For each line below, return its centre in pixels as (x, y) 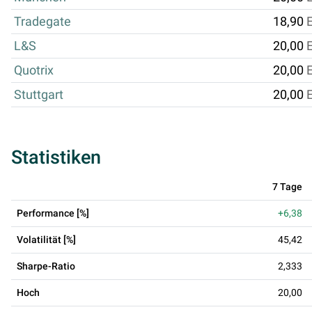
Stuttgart (39, 94)
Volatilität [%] (46, 239)
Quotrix (34, 70)
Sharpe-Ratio (46, 266)
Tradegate (42, 21)
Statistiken (56, 157)
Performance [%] (53, 213)
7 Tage (287, 186)
